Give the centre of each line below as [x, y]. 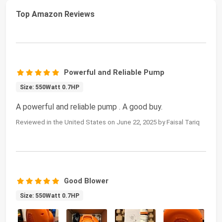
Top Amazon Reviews [55, 14]
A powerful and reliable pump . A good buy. [89, 107]
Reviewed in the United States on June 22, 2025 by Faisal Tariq [108, 122]
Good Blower [86, 181]
